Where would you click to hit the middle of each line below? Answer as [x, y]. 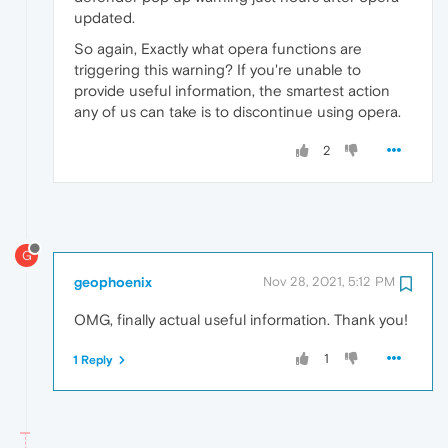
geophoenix [113, 282]
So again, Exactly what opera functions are [218, 49]
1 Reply [93, 360]
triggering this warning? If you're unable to [217, 70]
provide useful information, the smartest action [232, 91]
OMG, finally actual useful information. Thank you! [241, 320]
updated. [104, 18]
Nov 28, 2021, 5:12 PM [329, 282]
